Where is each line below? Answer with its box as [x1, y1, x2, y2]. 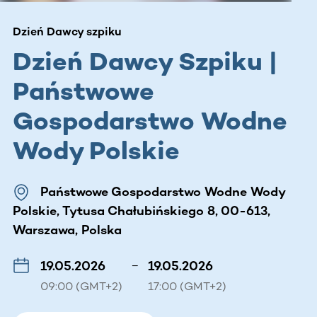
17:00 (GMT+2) [148, 279, 226, 293]
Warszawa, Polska [13, 221, 122, 238]
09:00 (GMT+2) [40, 279, 122, 293]
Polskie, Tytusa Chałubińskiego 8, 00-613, [13, 202, 270, 219]
